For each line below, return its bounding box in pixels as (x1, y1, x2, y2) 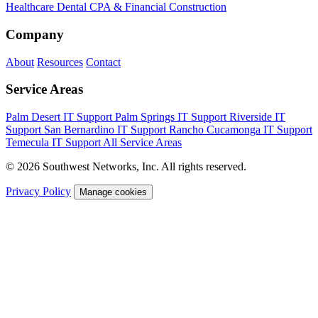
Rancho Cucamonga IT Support (169, 124, 312, 136)
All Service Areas (103, 136, 182, 149)
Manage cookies (79, 187, 147, 198)
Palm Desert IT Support (6, 111, 115, 124)
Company (6, 26, 64, 42)
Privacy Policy (6, 185, 71, 198)
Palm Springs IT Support (115, 111, 229, 124)
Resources (37, 55, 83, 68)
